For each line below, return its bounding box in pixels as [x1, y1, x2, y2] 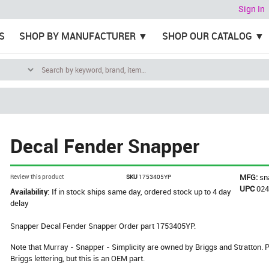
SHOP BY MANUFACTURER [19, 29, 136, 43]
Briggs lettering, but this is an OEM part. [10, 253, 145, 264]
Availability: [10, 186, 52, 197]
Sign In [238, 3, 265, 15]
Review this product [10, 172, 64, 181]
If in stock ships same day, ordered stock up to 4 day [52, 186, 232, 197]
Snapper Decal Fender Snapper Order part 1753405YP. [10, 220, 196, 231]
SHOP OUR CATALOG [162, 29, 252, 43]
